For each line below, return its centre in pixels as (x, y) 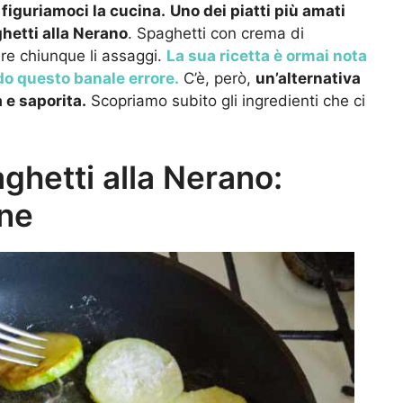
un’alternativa (308, 79)
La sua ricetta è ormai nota (267, 56)
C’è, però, (217, 79)
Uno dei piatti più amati (258, 11)
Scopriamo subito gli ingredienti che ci (226, 101)
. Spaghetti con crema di (216, 34)
